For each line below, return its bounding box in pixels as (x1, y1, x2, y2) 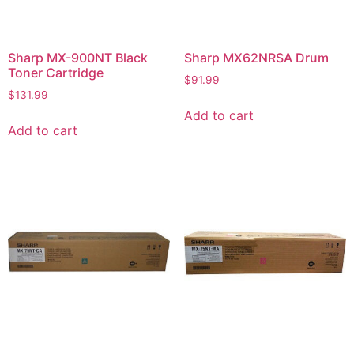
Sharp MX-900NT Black (8, 49, 148, 66)
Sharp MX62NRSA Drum (183, 49, 329, 66)
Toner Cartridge (8, 64, 104, 81)
